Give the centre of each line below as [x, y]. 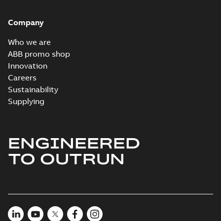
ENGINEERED [74, 143]
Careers [22, 77]
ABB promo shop [39, 54]
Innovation [28, 66]
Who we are [29, 42]
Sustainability [33, 89]
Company [26, 22]
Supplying [26, 101]
